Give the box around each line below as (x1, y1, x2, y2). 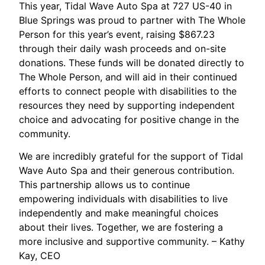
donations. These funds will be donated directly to (19, 56, 245, 69)
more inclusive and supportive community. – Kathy (19, 235, 245, 247)
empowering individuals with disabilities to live (19, 192, 228, 205)
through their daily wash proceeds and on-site (19, 42, 227, 54)
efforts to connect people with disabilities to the (19, 85, 237, 97)
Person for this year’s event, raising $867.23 (19, 28, 215, 40)
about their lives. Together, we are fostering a (19, 221, 224, 233)
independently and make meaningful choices (19, 206, 219, 219)
